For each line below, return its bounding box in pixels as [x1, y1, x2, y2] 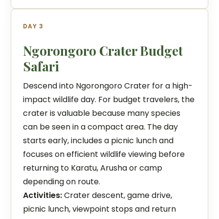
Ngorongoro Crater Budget [23, 42, 183, 59]
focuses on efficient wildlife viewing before [23, 149, 185, 160]
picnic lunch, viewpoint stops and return [23, 203, 176, 215]
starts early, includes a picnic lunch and [23, 135, 174, 146]
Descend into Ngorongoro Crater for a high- [23, 80, 193, 91]
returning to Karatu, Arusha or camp [23, 162, 163, 174]
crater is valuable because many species [23, 108, 181, 119]
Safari [23, 58, 60, 75]
